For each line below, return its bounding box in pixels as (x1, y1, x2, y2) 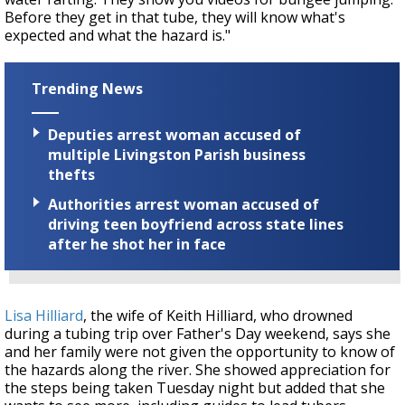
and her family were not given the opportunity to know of (5, 341, 395, 362)
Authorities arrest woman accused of (48, 193, 319, 214)
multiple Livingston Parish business (48, 144, 306, 165)
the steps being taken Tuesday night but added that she (5, 377, 385, 398)
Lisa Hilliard (5, 305, 83, 325)
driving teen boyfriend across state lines (48, 213, 344, 234)
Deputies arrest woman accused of (48, 124, 301, 145)
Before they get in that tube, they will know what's (5, 7, 345, 28)
